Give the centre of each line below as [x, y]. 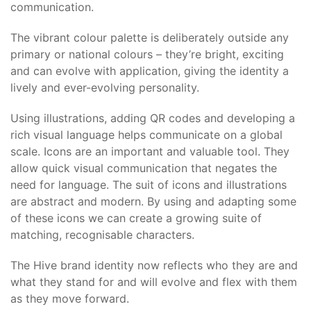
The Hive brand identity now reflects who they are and [154, 265]
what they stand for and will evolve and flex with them [154, 282]
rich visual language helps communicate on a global [146, 135]
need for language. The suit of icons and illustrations [149, 185]
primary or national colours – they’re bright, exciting [147, 54]
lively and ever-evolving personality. [105, 87]
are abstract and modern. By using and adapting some [153, 201]
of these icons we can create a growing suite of [136, 218]
